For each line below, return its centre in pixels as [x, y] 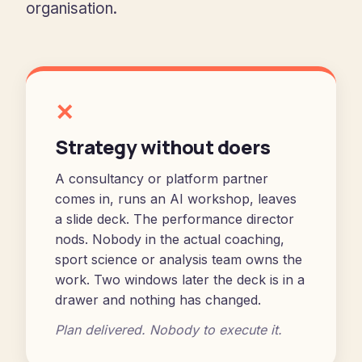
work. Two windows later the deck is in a [180, 280]
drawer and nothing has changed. [158, 300]
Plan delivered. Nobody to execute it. [168, 330]
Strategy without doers [163, 147]
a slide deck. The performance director [175, 219]
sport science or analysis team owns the [179, 259]
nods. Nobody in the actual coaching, [170, 239]
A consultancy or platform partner [162, 179]
